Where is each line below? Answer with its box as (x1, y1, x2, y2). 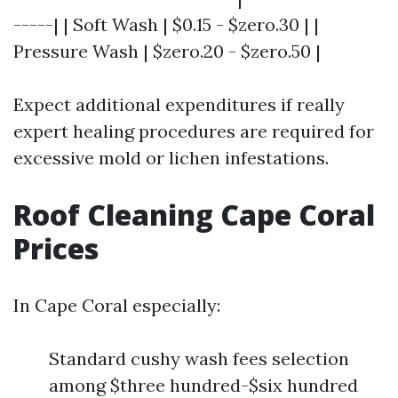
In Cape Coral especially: (13, 294, 220, 316)
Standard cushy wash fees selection (49, 347, 349, 370)
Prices (13, 229, 99, 267)
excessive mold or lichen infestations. (13, 147, 329, 169)
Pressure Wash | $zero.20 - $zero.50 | (13, 40, 321, 62)
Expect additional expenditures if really (13, 93, 345, 115)
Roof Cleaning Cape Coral (13, 195, 375, 234)
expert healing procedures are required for (13, 120, 374, 142)
